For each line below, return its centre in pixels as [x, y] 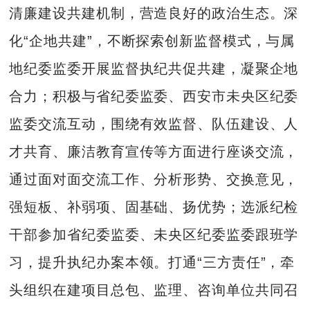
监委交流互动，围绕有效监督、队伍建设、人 [154, 124]
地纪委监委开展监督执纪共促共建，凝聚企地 [154, 69]
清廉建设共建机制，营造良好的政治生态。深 [154, 13]
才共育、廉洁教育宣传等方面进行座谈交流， [154, 152]
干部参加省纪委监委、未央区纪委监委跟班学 [154, 235]
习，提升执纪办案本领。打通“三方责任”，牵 [152, 263]
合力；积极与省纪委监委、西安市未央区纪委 [154, 97]
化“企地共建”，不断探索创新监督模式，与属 [152, 41]
